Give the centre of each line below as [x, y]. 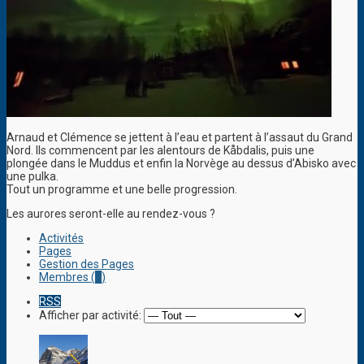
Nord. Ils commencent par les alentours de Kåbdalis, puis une [160, 151]
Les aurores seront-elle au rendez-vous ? [111, 214]
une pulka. [32, 177]
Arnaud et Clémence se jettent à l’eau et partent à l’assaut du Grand [180, 138]
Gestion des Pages [87, 264]
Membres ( [67, 277]
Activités [61, 238]
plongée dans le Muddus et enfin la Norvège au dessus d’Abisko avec [181, 164]
